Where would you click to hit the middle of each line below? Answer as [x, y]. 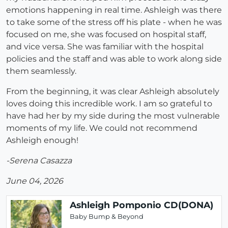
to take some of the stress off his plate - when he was [114, 22]
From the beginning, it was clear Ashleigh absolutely [113, 92]
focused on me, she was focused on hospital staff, [106, 35]
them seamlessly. [41, 71]
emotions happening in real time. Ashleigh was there [114, 10]
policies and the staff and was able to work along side [114, 59]
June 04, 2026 [35, 181]
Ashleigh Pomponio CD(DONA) [141, 205]
